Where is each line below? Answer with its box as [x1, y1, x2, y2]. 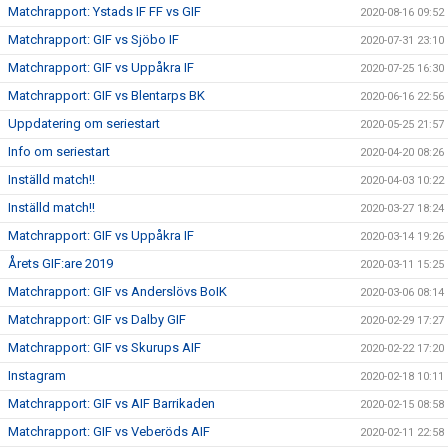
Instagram [8, 368, 66, 383]
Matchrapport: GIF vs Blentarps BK [8, 88, 205, 103]
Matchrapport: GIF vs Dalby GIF [8, 312, 186, 327]
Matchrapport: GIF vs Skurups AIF [8, 340, 201, 355]
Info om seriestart [8, 144, 110, 159]
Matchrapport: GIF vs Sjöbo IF [8, 32, 179, 47]
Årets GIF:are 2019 [8, 256, 113, 271]
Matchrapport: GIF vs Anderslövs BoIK [8, 284, 227, 299]
